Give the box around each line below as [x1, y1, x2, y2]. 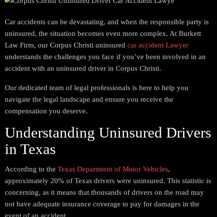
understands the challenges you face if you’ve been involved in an [5, 53, 206, 61]
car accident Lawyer [127, 41, 188, 49]
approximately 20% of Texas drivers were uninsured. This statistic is [5, 177, 211, 185]
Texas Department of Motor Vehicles [58, 165, 168, 173]
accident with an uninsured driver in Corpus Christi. [5, 64, 161, 72]
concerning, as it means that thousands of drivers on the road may [5, 188, 204, 196]
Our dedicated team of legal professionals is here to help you [5, 84, 188, 92]
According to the [5, 165, 58, 173]
